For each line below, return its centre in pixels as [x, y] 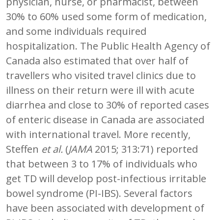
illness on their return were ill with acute [100, 90]
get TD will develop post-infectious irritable [106, 178]
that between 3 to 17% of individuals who [102, 164]
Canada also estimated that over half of [97, 60]
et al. [53, 149]
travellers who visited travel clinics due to [101, 75]
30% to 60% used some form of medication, [106, 16]
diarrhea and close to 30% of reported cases [108, 105]
